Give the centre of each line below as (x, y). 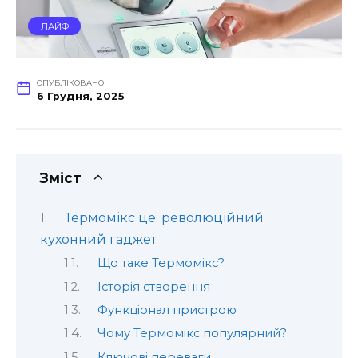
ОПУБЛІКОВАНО (70, 83)
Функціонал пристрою (167, 310)
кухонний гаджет (98, 239)
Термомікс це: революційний (164, 217)
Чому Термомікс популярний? (192, 334)
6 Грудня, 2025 (80, 97)
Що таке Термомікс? (161, 263)
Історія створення (153, 286)
